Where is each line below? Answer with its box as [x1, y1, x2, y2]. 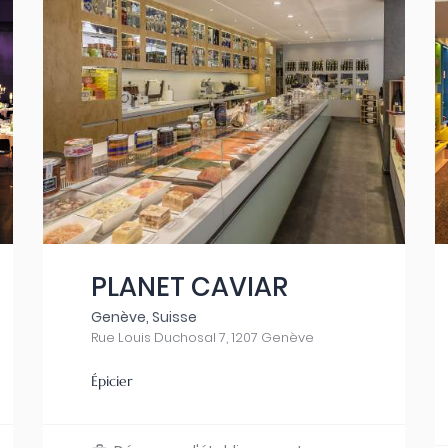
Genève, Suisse [91, 307, 198, 327]
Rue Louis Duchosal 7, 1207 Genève [91, 328, 315, 347]
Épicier [91, 372, 133, 390]
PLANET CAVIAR [91, 269, 289, 305]
